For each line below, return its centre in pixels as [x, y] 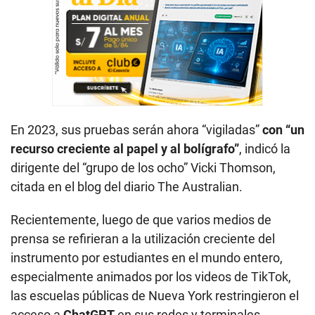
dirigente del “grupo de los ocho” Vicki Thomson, [143, 167]
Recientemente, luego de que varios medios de [141, 219]
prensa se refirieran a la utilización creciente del [143, 238]
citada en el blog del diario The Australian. [127, 186]
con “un [283, 129]
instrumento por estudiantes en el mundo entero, [147, 257]
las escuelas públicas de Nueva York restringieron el [155, 295]
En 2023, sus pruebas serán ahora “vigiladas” [136, 129]
